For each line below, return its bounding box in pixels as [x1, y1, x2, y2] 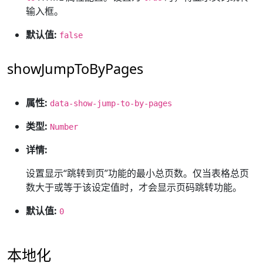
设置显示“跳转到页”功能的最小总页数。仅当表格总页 [26, 167, 249, 180]
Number [50, 122, 78, 131]
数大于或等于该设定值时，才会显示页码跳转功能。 [26, 181, 242, 194]
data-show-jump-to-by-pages [50, 99, 172, 108]
